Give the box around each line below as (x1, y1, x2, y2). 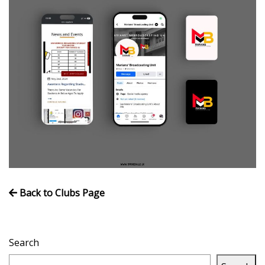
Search (9, 235, 39, 249)
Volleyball (12, 14, 61, 28)
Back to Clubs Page (17, 186, 105, 199)
